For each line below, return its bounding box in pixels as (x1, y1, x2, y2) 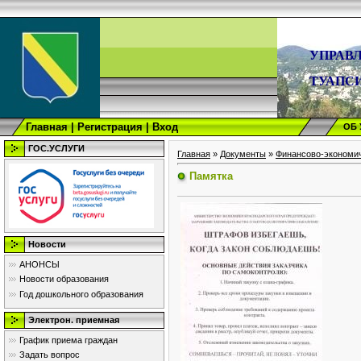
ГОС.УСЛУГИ (28, 143, 85, 153)
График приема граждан (19, 335, 118, 345)
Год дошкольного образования (19, 288, 143, 299)
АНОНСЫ (19, 259, 60, 269)
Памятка (189, 169, 233, 182)
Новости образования (19, 274, 109, 284)
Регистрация (77, 121, 143, 133)
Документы (220, 149, 266, 159)
